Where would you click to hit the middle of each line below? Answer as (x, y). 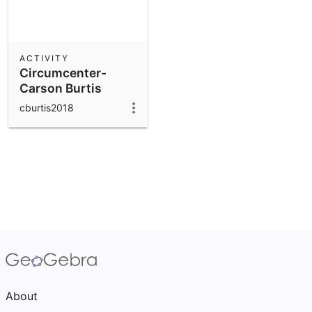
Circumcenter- (63, 72)
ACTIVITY (44, 58)
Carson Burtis (61, 88)
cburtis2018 (47, 108)
